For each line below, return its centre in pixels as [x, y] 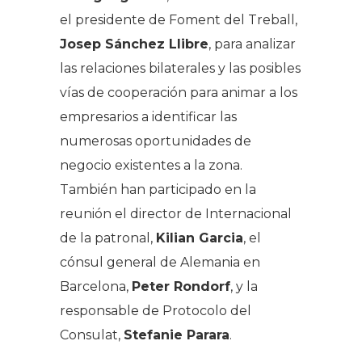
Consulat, [92, 335]
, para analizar [252, 44]
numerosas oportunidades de [156, 141]
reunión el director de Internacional [176, 214]
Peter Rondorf [181, 287]
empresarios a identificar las [148, 117]
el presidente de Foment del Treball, [179, 20]
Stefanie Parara [177, 335]
